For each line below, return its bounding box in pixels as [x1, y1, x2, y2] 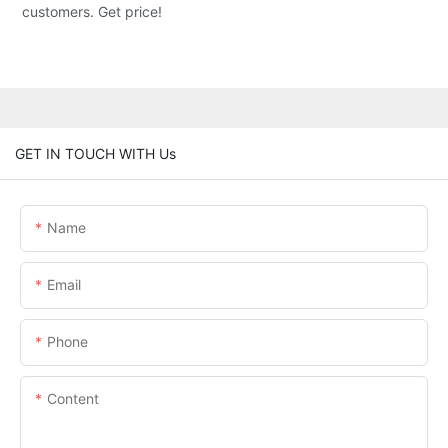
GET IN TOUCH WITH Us [15, 144, 176, 162]
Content [47, 389, 99, 407]
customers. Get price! [22, 3, 163, 21]
